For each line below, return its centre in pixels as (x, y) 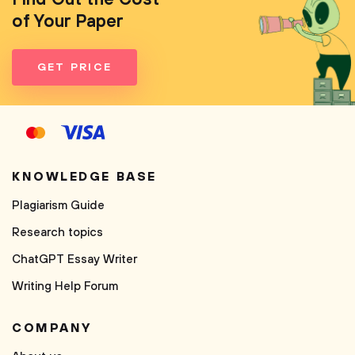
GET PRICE (75, 67)
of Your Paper (68, 22)
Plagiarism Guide (58, 206)
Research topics (57, 233)
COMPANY (52, 328)
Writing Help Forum (65, 286)
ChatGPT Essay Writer (74, 260)
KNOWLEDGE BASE (84, 177)
